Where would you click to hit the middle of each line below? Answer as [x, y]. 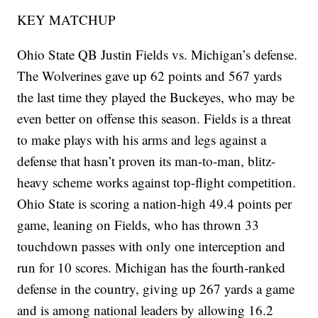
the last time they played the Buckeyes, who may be [156, 97]
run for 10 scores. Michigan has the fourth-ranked [152, 268]
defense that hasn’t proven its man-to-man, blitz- [147, 161]
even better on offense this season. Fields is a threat [154, 119]
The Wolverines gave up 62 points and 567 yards [150, 76]
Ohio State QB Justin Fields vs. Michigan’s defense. [158, 55]
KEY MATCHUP [67, 20]
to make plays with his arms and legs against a [142, 140]
